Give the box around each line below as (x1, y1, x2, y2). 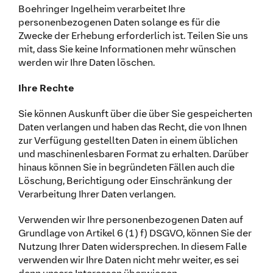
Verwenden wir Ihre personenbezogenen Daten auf (18, 213, 243, 226)
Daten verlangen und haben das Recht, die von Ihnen (18, 120, 247, 133)
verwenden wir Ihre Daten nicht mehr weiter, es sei (18, 253, 239, 266)
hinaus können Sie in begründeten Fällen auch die (18, 160, 235, 174)
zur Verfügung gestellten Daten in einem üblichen (18, 133, 238, 147)
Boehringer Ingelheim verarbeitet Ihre (18, 2, 185, 15)
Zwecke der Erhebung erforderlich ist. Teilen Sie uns (18, 29, 248, 42)
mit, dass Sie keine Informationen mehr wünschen (18, 42, 236, 55)
